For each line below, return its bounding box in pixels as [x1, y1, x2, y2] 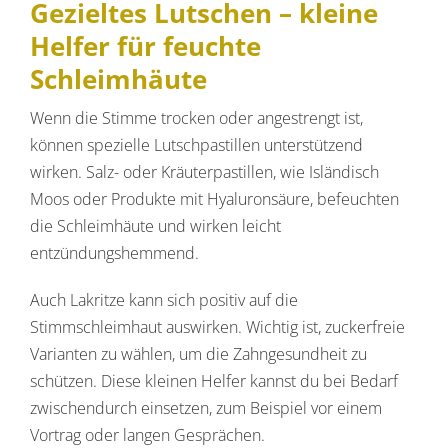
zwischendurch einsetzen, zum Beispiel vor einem [30, 397, 382, 420]
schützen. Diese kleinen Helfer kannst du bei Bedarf [30, 370, 398, 393]
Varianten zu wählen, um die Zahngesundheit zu [30, 343, 367, 366]
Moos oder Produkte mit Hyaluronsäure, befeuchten [30, 188, 399, 211]
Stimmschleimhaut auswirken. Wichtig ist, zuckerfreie [30, 316, 405, 339]
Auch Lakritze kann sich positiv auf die [30, 289, 298, 312]
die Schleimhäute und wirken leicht [30, 215, 281, 238]
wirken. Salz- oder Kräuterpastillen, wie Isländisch [30, 161, 379, 184]
